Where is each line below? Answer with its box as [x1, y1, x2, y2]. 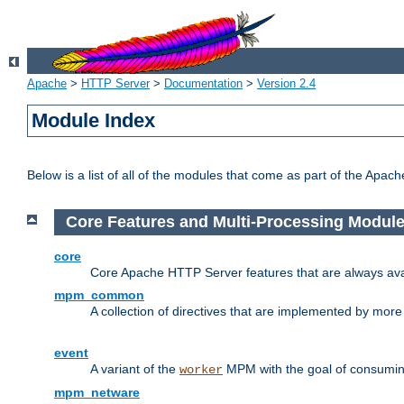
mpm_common [54, 287, 144, 302]
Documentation [164, 77, 243, 91]
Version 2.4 [257, 77, 316, 91]
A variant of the [90, 361, 179, 376]
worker [179, 362, 223, 377]
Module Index [32, 109, 156, 133]
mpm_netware [54, 384, 140, 399]
